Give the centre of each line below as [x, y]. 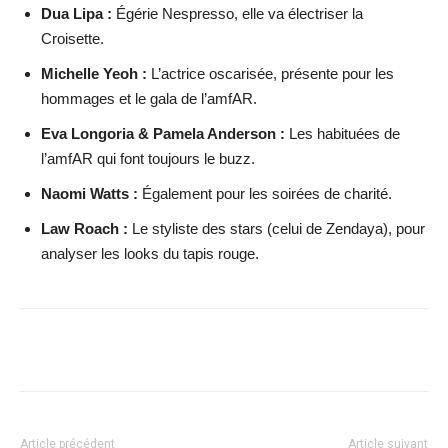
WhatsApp [309, 350]
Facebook [93, 350]
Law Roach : [84, 229]
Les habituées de [342, 134]
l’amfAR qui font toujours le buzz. [148, 159]
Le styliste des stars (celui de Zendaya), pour [276, 229]
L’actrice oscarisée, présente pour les [270, 74]
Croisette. [72, 39]
